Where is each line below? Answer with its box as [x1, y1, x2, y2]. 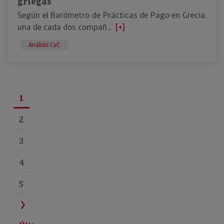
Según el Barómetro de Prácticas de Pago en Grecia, [17, 10, 206, 20]
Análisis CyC [28, 41, 60, 49]
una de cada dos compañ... [17, 22, 111, 32]
